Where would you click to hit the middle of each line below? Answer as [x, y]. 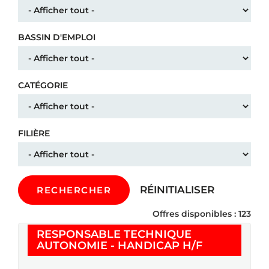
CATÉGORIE [43, 85]
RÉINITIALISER [177, 190]
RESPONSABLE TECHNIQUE [114, 234]
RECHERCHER [74, 190]
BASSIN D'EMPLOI [57, 37]
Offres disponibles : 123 [202, 213]
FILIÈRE [34, 133]
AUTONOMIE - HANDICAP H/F [119, 245]
